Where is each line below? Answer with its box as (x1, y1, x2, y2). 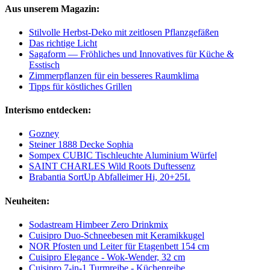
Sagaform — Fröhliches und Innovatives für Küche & (29, 48, 234, 59)
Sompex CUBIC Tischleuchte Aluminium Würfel (29, 150, 217, 161)
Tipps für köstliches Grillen (29, 81, 132, 92)
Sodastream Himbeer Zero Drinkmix (29, 219, 168, 230)
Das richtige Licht (29, 37, 97, 48)
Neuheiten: (5, 195, 49, 206)
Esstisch (29, 59, 60, 70)
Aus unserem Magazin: (5, 3, 99, 14)
